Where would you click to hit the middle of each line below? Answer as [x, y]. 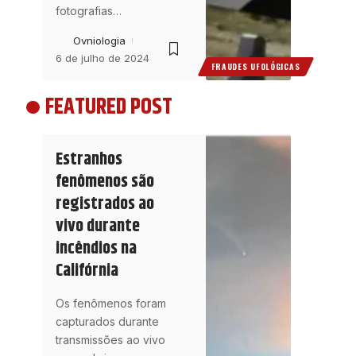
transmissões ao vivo [110, 339]
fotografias [84, 11]
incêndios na [96, 248]
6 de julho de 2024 [102, 58]
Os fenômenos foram [110, 303]
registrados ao [104, 204]
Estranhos [89, 159]
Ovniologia [99, 41]
